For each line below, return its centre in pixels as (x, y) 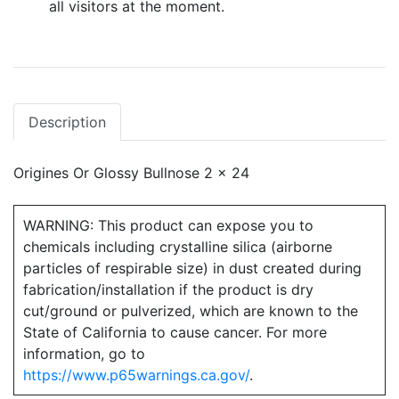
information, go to (84, 354)
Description (67, 122)
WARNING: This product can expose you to (168, 225)
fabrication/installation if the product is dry (168, 289)
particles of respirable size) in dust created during (192, 268)
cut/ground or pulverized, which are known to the (191, 311)
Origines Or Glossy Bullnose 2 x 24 (131, 173)
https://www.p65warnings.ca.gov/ (136, 375)
